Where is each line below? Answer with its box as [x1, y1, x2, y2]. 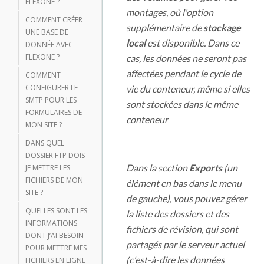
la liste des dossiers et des [126, 207, 229, 219]
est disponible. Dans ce [146, 37, 239, 48]
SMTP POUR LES [25, 95, 77, 105]
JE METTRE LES [25, 163, 70, 173]
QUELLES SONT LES [25, 206, 87, 216]
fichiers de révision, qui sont [126, 223, 238, 235]
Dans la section [126, 161, 189, 173]
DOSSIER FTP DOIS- [25, 150, 87, 160]
